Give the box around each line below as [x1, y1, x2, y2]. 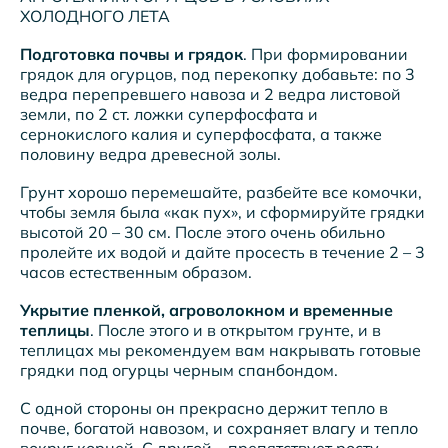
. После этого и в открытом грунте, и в [90, 319, 381, 340]
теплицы [20, 319, 90, 340]
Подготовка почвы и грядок [20, 43, 243, 64]
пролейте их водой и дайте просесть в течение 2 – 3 [20, 241, 425, 262]
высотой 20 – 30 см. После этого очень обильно [20, 221, 385, 242]
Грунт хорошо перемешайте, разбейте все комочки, [20, 181, 422, 202]
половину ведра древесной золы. [20, 143, 281, 164]
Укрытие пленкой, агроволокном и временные [20, 299, 393, 320]
